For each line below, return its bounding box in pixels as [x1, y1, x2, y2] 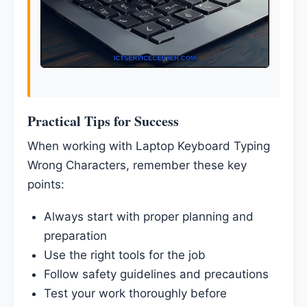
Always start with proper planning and [43, 210, 254, 224]
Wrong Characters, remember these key [27, 158, 247, 173]
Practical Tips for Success [27, 111, 179, 132]
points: [27, 177, 64, 192]
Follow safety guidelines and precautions [43, 267, 269, 282]
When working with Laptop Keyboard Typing [27, 139, 270, 153]
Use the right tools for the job [43, 248, 206, 262]
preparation [43, 229, 107, 243]
